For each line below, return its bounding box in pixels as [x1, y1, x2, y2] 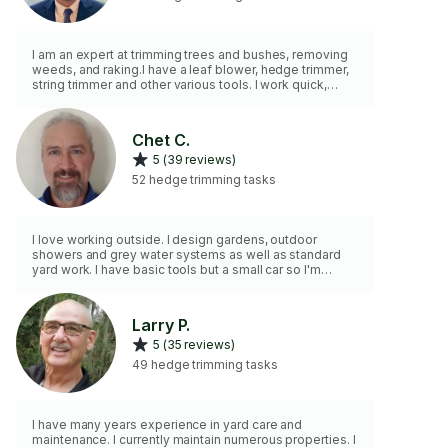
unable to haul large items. [32, 277, 185, 292]
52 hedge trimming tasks [132, 171, 276, 187]
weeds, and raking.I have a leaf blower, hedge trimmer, [32, 62, 349, 77]
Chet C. [132, 130, 190, 151]
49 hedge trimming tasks [132, 356, 278, 372]
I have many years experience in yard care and [32, 417, 303, 432]
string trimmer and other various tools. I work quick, [32, 77, 327, 92]
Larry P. [132, 315, 191, 336]
